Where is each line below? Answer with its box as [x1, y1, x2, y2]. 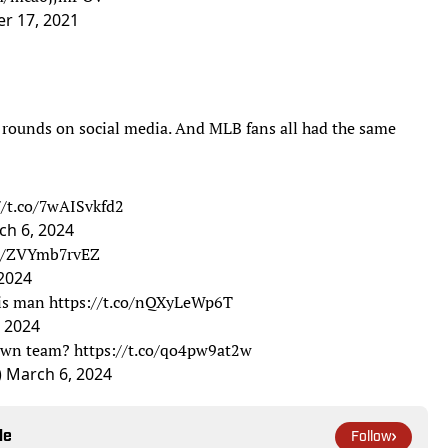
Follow [351, 429, 392, 445]
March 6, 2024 [6, 362, 112, 385]
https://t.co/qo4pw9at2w [74, 338, 252, 361]
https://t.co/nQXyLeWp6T [49, 290, 233, 313]
